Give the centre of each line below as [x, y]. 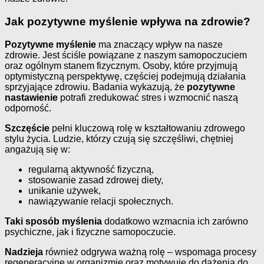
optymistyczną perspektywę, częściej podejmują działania [125, 76]
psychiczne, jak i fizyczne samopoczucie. [90, 232]
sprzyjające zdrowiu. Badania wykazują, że [96, 87]
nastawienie [31, 97]
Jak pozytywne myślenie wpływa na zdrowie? [128, 21]
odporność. [28, 108]
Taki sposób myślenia [53, 221]
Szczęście [27, 128]
